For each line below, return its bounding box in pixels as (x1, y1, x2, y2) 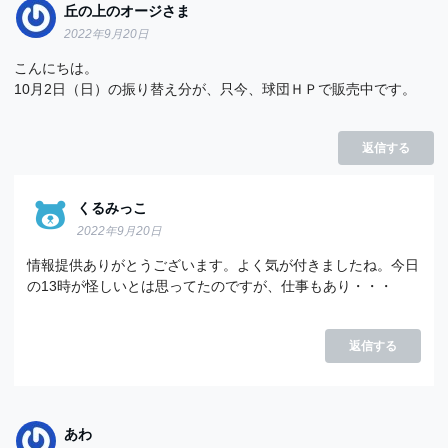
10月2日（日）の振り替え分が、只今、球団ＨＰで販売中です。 (14, 80, 417, 97)
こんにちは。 (14, 59, 99, 76)
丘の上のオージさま (64, 3, 191, 20)
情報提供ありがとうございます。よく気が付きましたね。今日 (27, 256, 420, 273)
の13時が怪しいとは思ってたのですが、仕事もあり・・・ (27, 277, 394, 294)
